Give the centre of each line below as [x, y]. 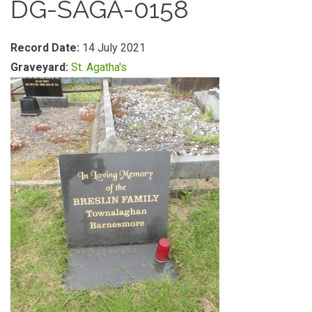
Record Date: [46, 48]
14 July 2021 [114, 48]
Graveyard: [41, 67]
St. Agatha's [99, 67]
